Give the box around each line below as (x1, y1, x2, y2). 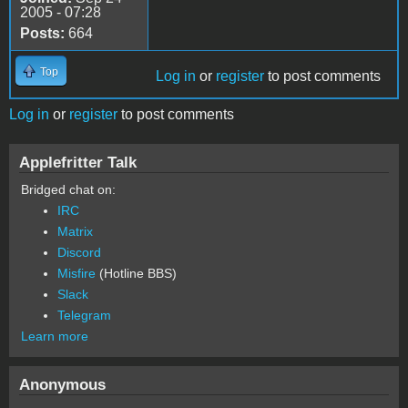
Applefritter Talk (19, 152, 137, 171)
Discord (57, 244, 101, 260)
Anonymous (19, 374, 106, 393)
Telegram (57, 307, 111, 322)
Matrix (57, 223, 93, 239)
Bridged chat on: (21, 181, 116, 197)
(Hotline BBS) (96, 265, 177, 280)
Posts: (20, 25, 65, 41)
